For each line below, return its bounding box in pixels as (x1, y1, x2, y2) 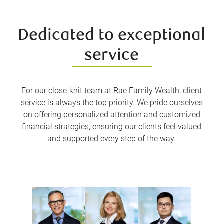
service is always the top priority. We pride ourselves (20, 97, 203, 107)
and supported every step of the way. (47, 133, 176, 143)
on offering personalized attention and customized (23, 109, 200, 119)
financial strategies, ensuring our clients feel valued (22, 121, 202, 131)
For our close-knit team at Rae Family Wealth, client (21, 85, 202, 95)
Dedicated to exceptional (18, 27, 206, 44)
